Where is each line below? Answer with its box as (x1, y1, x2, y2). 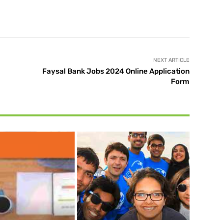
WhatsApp (102, 8, 130, 16)
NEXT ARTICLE (153, 56, 190, 63)
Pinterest (38, 8, 63, 16)
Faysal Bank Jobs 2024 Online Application (42, 66, 190, 76)
